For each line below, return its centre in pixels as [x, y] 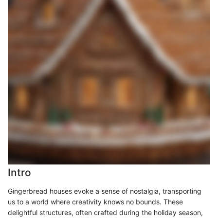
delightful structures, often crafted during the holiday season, [105, 212]
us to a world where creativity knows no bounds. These [95, 201]
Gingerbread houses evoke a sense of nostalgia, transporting [105, 191]
